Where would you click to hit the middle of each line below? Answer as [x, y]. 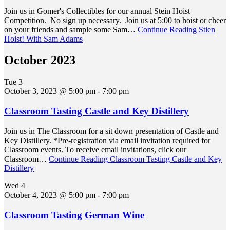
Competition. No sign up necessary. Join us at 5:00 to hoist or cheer [115, 20]
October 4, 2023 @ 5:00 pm [50, 195]
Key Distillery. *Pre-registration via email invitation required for [107, 140]
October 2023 [40, 60]
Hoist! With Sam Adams [43, 39]
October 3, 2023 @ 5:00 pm [50, 91]
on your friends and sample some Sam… [71, 29]
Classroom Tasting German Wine [74, 215]
